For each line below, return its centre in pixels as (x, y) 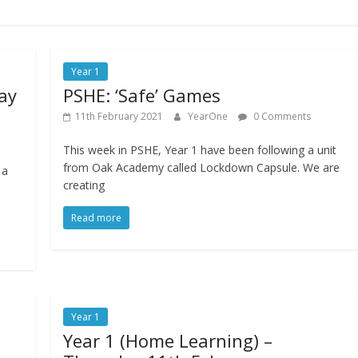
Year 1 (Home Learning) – (168, 341)
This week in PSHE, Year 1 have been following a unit (200, 150)
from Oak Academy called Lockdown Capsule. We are (202, 168)
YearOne (209, 117)
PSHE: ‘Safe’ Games (142, 95)
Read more (97, 218)
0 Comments (281, 117)
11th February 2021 (119, 117)
